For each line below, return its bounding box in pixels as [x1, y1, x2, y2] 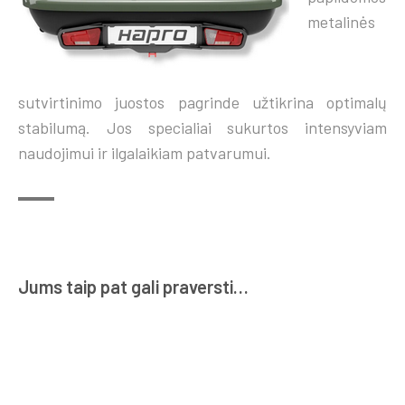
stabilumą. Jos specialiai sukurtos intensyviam [18, 117, 387, 137]
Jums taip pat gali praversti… [18, 276, 249, 298]
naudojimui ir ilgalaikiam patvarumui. [18, 142, 271, 163]
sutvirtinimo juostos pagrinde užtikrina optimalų [18, 91, 387, 112]
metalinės [307, 11, 375, 32]
